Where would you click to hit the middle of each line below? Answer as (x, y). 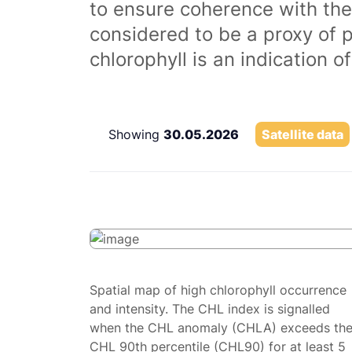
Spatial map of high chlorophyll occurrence (218, 290)
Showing (136, 134)
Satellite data (302, 134)
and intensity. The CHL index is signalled (210, 309)
